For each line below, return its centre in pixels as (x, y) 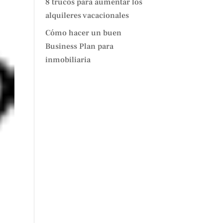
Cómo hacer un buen (83, 33)
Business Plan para (79, 46)
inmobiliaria (68, 60)
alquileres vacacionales (87, 15)
